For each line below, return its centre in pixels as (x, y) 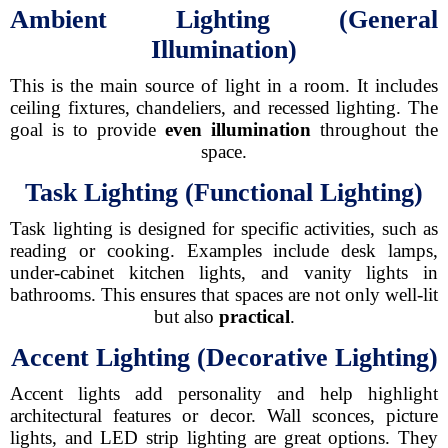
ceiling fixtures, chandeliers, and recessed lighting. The (224, 107)
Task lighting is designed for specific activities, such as (224, 228)
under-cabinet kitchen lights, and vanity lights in (224, 272)
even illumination (238, 129)
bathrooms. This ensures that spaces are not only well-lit (224, 294)
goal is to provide (87, 129)
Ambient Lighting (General (224, 19)
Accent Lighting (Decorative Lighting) (224, 357)
